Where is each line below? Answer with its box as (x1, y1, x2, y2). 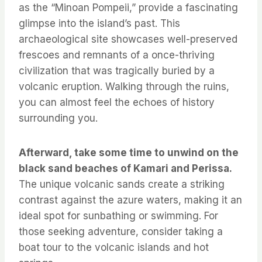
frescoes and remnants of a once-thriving (19, 49, 215, 61)
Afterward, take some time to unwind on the (19, 147, 239, 159)
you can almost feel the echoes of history (19, 96, 215, 109)
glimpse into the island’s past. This (19, 18, 180, 30)
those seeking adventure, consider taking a (19, 226, 223, 238)
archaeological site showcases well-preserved (19, 33, 237, 46)
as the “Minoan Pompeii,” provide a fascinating (19, 2, 238, 14)
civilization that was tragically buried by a (19, 65, 215, 77)
